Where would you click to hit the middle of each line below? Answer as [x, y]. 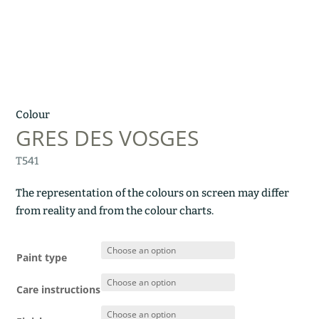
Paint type [42, 257]
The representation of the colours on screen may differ [153, 193]
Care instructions [59, 289]
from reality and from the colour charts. [115, 210]
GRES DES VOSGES [108, 137]
